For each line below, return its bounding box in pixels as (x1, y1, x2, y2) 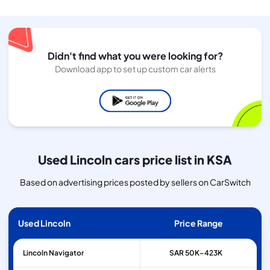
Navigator (49, 248, 84, 258)
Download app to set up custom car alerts (54, 63, 216, 74)
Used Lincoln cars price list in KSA (38, 152, 232, 168)
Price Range (174, 218, 223, 229)
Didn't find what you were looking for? (47, 49, 223, 62)
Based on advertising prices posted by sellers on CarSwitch (19, 177, 251, 188)
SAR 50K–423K (169, 248, 222, 258)
